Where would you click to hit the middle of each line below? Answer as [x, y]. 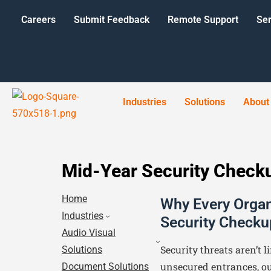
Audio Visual [89, 233]
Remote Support [203, 20]
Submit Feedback [112, 20]
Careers [38, 20]
